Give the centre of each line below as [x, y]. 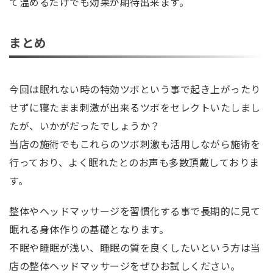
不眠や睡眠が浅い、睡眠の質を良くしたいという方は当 [135, 248]
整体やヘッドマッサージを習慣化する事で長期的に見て [135, 211]
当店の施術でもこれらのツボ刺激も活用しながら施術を [135, 144]
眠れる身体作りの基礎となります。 [89, 229]
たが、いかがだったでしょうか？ [85, 126]
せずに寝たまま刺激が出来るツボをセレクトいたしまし [135, 108]
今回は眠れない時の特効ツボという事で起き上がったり [135, 89]
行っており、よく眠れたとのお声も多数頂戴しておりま [134, 162]
